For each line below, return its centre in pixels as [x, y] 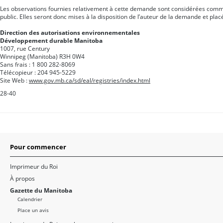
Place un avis [33, 210]
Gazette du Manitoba [41, 191]
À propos [22, 179]
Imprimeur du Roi [34, 167]
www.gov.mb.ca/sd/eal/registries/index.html [90, 81]
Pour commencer [38, 147]
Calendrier [30, 199]
